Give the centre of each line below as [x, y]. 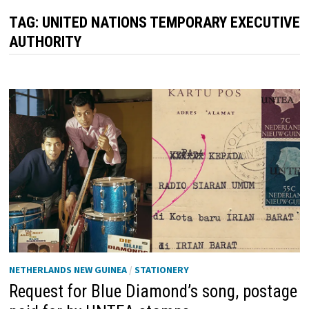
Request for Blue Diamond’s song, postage [153, 292]
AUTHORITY [45, 42]
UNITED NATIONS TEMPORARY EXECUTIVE [171, 23]
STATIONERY [161, 270]
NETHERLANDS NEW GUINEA [68, 270]
